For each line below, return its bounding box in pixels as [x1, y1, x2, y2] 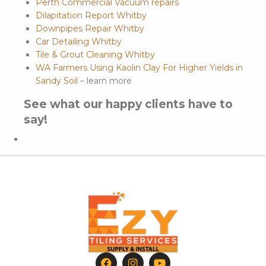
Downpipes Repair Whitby [36, 23, 144, 34]
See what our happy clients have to [24, 97, 233, 112]
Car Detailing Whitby [36, 36, 122, 47]
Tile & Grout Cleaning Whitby [36, 49, 155, 61]
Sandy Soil [36, 75, 78, 87]
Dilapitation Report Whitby [36, 10, 147, 21]
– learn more [78, 75, 132, 87]
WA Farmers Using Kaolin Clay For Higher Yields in [36, 62, 243, 74]
